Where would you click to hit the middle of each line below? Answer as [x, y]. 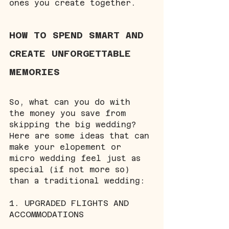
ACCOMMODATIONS [47, 214]
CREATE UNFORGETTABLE [73, 53]
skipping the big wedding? [75, 124]
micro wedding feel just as [77, 158]
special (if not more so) [72, 169]
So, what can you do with [72, 102]
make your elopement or [68, 147]
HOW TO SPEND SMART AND [79, 35]
